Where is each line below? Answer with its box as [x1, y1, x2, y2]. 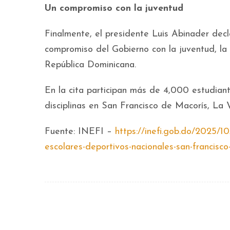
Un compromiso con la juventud [45, 4, 183, 13]
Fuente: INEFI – [45, 127, 115, 137]
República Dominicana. [45, 60, 136, 70]
